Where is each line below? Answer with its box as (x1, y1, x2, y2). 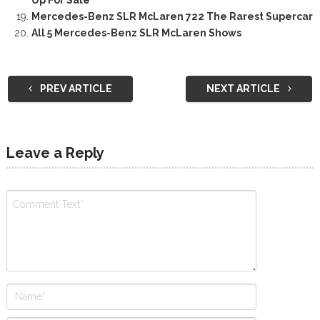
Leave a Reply (6, 144, 104, 161)
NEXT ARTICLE (206, 82, 283, 94)
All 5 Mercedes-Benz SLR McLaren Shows (31, 26, 241, 39)
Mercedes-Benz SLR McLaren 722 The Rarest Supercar (31, 10, 313, 22)
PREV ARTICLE (37, 82, 112, 94)
